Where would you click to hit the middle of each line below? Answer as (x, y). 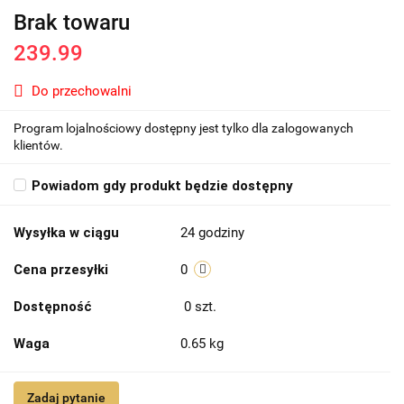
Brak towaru (72, 23)
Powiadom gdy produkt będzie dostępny (162, 186)
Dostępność (53, 307)
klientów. (38, 146)
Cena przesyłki (61, 270)
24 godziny (212, 233)
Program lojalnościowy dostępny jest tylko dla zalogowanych (184, 129)
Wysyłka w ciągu (66, 233)
